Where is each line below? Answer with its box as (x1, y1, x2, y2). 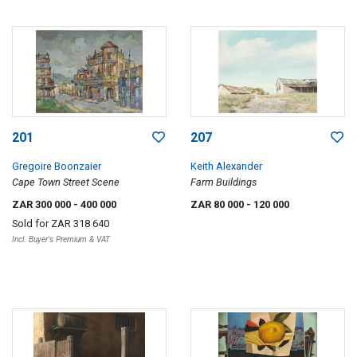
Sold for (12, 217, 51, 229)
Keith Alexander (190, 159, 262, 172)
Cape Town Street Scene (12, 175, 120, 188)
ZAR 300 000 (12, 198, 73, 210)
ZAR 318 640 (51, 217, 109, 229)
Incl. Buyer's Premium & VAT (12, 233, 110, 245)
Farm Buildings (190, 175, 257, 188)
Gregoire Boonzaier (12, 159, 101, 172)
